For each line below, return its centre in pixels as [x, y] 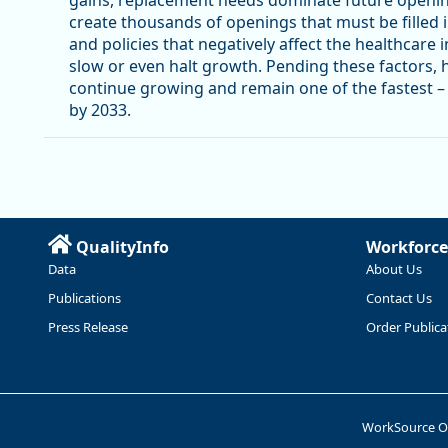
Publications [84, 297]
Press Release [88, 326]
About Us [394, 268]
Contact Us [399, 297]
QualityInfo [122, 246]
